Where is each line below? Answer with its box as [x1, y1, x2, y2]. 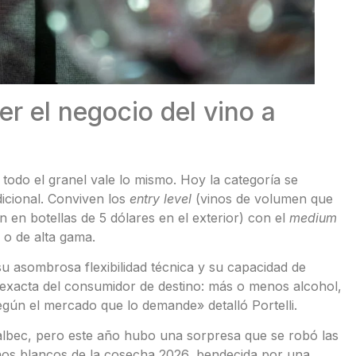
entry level [129, 190, 192, 207]
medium [288, 209, 337, 226]
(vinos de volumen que [191, 190, 333, 207]
